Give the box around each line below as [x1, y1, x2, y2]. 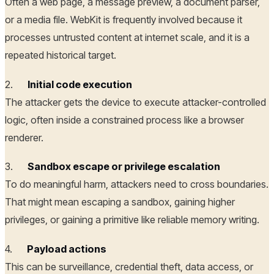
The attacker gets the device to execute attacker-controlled [5, 95, 266, 108]
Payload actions [27, 242, 106, 255]
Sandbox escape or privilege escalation [28, 160, 220, 173]
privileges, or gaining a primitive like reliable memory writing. [5, 213, 259, 226]
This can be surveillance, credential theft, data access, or [5, 260, 253, 273]
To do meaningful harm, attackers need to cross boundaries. [5, 178, 268, 191]
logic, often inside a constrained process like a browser [5, 113, 244, 126]
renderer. [5, 131, 43, 144]
